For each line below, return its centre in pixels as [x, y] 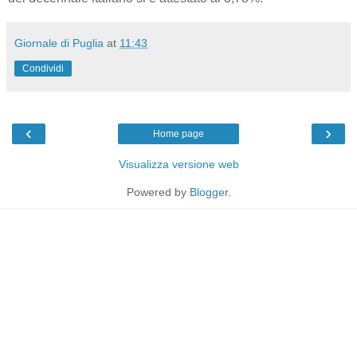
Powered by [158, 192]
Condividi [43, 68]
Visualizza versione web [178, 164]
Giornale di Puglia [59, 43]
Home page [178, 133]
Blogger [208, 192]
